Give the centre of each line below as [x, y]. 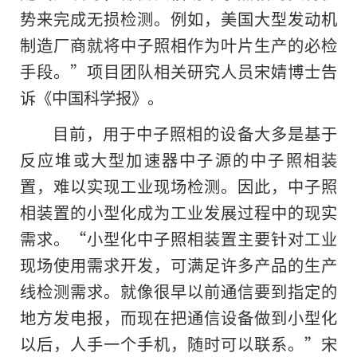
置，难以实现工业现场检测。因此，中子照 [178, 185]
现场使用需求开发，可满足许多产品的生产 [178, 264]
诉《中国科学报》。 [92, 98]
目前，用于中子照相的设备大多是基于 [194, 133]
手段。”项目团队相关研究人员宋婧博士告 [178, 71]
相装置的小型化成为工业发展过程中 [154, 212]
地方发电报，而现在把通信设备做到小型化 [178, 317]
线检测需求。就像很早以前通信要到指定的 [178, 290]
